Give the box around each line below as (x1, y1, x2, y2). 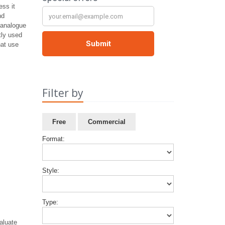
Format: (42, 135, 65, 143)
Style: (42, 167, 59, 174)
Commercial (87, 118, 126, 126)
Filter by (42, 86, 83, 100)
